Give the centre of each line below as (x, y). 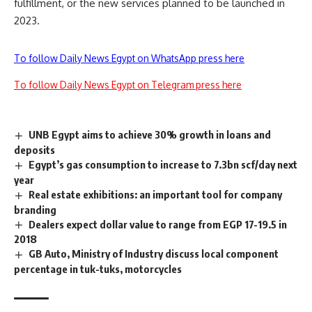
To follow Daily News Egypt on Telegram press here (128, 84)
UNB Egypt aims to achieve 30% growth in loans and (150, 134)
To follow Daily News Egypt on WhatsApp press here (129, 58)
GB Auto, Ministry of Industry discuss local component (154, 254)
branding (35, 209)
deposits (34, 149)
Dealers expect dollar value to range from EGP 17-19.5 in (158, 224)
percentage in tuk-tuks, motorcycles (98, 269)
